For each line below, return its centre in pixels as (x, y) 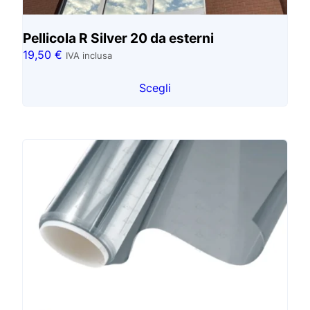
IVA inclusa (89, 55)
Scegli (155, 88)
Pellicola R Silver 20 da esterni (118, 38)
